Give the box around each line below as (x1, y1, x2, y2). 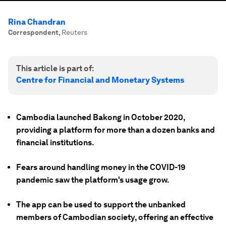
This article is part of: (16, 64, 94, 73)
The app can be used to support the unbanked (16, 200, 186, 209)
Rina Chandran (8, 17, 66, 27)
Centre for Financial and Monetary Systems (16, 75, 184, 85)
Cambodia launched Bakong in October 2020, (16, 112, 185, 122)
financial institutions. (16, 138, 94, 147)
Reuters (62, 28, 87, 36)
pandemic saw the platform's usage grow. (16, 175, 169, 185)
